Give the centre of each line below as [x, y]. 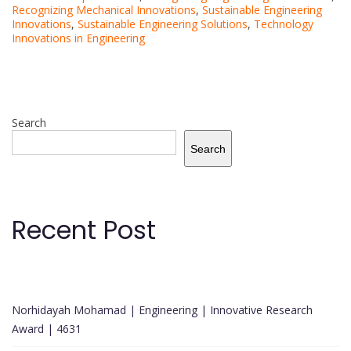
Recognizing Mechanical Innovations [104, 10]
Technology [284, 24]
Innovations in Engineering [78, 38]
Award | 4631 [47, 329]
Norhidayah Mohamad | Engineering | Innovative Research [162, 310]
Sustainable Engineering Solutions [163, 24]
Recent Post [84, 230]
